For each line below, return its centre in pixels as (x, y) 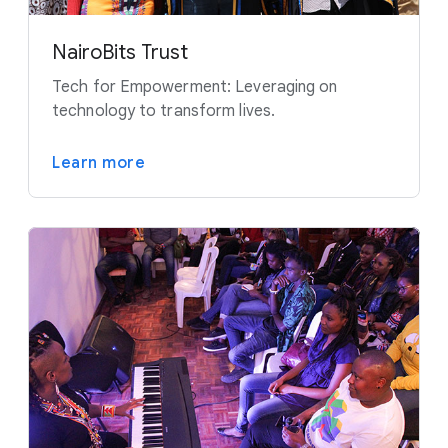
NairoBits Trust (120, 52)
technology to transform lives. (164, 111)
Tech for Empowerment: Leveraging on (195, 87)
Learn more (98, 163)
